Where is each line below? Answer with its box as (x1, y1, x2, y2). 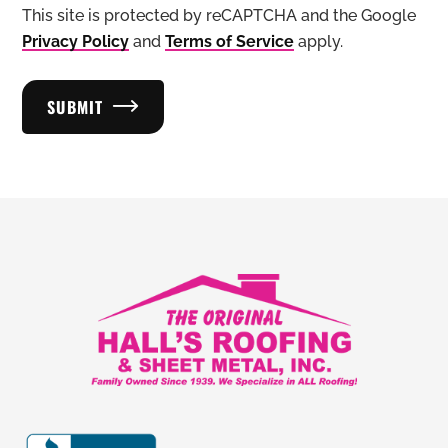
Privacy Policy (22, 31, 129, 51)
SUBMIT (47, 94, 104, 119)
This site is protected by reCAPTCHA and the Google (22, 5, 416, 25)
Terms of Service (165, 31, 294, 51)
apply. (294, 31, 343, 51)
